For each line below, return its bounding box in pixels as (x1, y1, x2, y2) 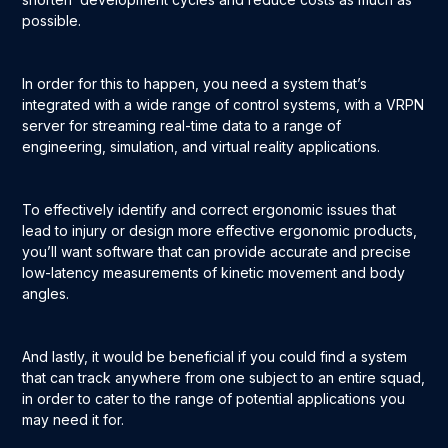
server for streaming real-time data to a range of (22, 117, 342, 135)
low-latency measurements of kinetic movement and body (22, 264, 406, 282)
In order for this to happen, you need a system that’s (22, 75, 368, 93)
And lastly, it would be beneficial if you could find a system (22, 348, 408, 366)
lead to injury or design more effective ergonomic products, (22, 222, 418, 240)
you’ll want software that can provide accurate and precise (22, 243, 412, 261)
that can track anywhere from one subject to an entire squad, (22, 369, 426, 387)
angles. (22, 285, 70, 303)
